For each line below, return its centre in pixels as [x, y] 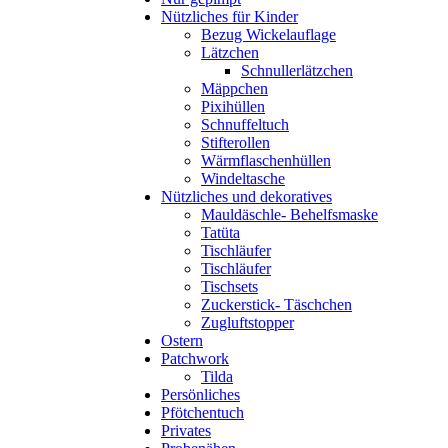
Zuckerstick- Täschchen [276, 304]
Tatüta [220, 232]
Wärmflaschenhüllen [266, 160]
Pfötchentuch [202, 412]
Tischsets [229, 286]
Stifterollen [235, 142]
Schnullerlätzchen [297, 70]
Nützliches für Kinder [229, 16]
